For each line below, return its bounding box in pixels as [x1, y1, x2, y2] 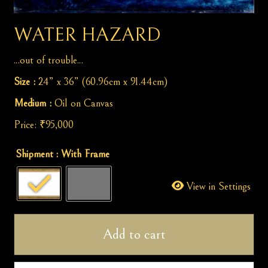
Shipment [16, 148, 54, 161]
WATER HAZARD [14, 24, 162, 47]
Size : [14, 75, 36, 89]
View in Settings [183, 180, 251, 193]
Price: [14, 118, 40, 132]
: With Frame [56, 148, 110, 161]
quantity [13, 174, 46, 187]
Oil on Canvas [54, 97, 114, 110]
